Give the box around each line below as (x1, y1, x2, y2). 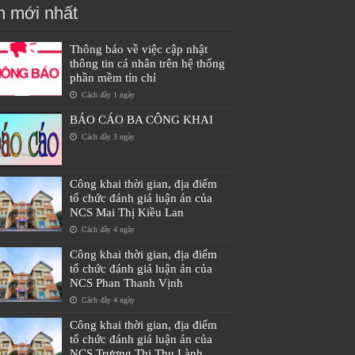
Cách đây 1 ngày (79, 90, 135, 100)
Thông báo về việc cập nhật (70, 42, 208, 56)
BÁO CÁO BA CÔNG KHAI (70, 113, 213, 127)
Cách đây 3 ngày (79, 132, 135, 142)
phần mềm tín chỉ (70, 71, 156, 85)
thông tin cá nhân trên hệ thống (70, 56, 225, 71)
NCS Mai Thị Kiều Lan (70, 205, 184, 219)
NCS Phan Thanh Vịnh (70, 276, 183, 290)
